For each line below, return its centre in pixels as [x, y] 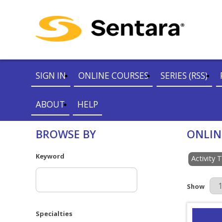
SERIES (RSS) [184, 76]
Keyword [50, 156]
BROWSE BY [66, 134]
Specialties [54, 214]
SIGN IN [51, 76]
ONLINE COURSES [113, 76]
